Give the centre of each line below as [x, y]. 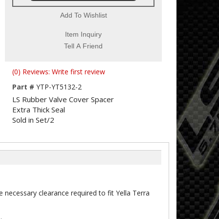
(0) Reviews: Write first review [59, 72]
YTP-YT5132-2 [59, 87]
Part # [24, 87]
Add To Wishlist [83, 15]
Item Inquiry [83, 34]
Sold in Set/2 [33, 120]
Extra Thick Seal [39, 109]
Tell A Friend [83, 46]
